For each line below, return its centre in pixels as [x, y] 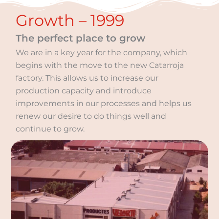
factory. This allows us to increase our [87, 78]
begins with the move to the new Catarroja [100, 65]
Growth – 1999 [70, 20]
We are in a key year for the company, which [102, 52]
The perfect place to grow [81, 38]
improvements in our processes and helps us [104, 103]
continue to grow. [50, 129]
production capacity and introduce [84, 90]
